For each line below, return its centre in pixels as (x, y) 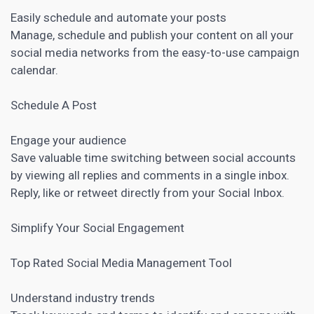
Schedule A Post (54, 105)
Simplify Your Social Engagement (97, 227)
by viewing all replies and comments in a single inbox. (150, 175)
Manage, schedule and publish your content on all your (152, 35)
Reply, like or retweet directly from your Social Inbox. (148, 192)
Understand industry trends (83, 298)
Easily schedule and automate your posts (118, 17)
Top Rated (39, 262)
